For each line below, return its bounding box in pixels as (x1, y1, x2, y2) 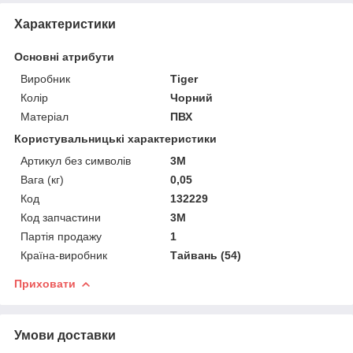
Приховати (14, 277, 76, 290)
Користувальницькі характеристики (14, 132, 217, 145)
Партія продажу (20, 229, 102, 243)
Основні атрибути (14, 50, 114, 63)
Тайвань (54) (170, 248, 242, 262)
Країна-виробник (20, 248, 107, 262)
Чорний (170, 91, 214, 104)
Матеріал (20, 110, 69, 123)
